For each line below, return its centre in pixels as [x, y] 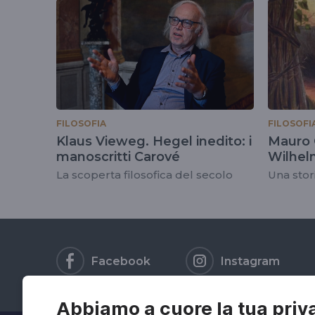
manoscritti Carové [118, 156]
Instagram [250, 262]
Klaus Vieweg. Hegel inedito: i [154, 141]
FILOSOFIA [81, 123]
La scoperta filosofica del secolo [146, 174]
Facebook [121, 262]
